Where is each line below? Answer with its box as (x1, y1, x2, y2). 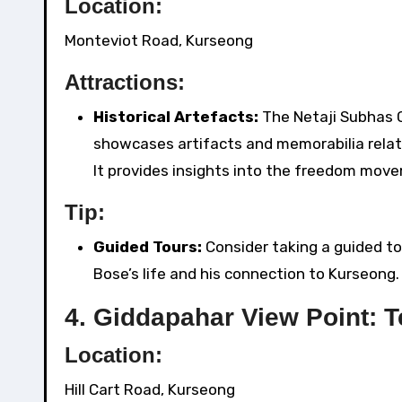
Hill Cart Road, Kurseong (65, 380, 235, 399)
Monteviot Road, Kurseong (65, 31, 253, 50)
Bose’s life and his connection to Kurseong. (93, 265, 399, 284)
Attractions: (65, 70, 185, 95)
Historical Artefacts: (93, 108, 258, 127)
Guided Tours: (93, 238, 202, 257)
